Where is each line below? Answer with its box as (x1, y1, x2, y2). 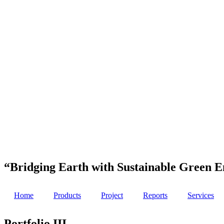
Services (187, 190, 214, 199)
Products (53, 190, 81, 199)
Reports (143, 190, 167, 199)
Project (101, 190, 123, 199)
